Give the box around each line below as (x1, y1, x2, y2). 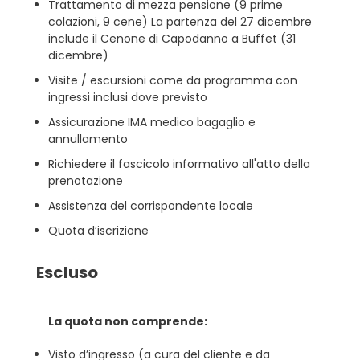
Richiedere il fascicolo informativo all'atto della (48, 156, 310, 172)
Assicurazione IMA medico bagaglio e (48, 114, 256, 130)
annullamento (48, 131, 128, 147)
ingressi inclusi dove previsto (48, 89, 207, 105)
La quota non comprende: (48, 313, 215, 329)
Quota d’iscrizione (48, 223, 152, 239)
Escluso (36, 261, 98, 284)
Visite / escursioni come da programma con (48, 72, 297, 88)
